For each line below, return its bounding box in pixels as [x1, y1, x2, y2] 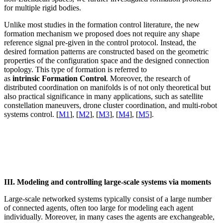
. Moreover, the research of [106, 74, 190, 83]
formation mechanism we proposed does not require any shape [4, 29, 200, 38]
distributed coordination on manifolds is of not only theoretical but [4, 83, 211, 92]
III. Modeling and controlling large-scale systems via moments [4, 178, 211, 187]
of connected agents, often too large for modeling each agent [4, 204, 193, 213]
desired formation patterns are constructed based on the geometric [4, 47, 209, 56]
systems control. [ [4, 110, 59, 119]
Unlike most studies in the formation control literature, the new [4, 20, 200, 29]
